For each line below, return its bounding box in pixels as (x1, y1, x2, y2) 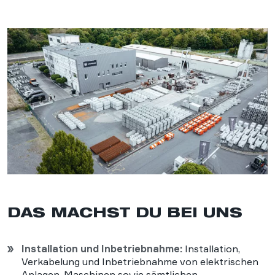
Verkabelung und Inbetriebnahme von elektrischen (21, 255, 258, 268)
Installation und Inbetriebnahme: (21, 242, 182, 255)
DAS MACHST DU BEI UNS (7, 204, 242, 221)
